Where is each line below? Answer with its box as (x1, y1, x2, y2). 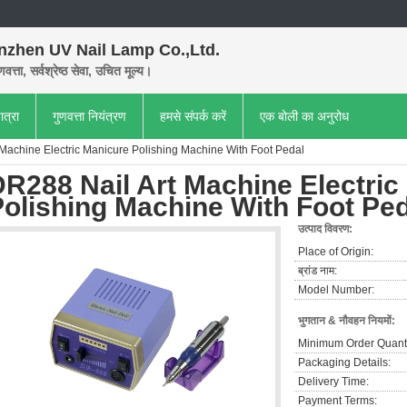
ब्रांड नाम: (298, 264, 337, 277)
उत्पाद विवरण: (298, 223, 352, 235)
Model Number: (298, 283, 374, 296)
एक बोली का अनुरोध (260, 109, 349, 124)
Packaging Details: (298, 356, 391, 369)
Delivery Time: (298, 375, 369, 388)
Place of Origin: (298, 245, 373, 258)
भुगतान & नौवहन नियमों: (298, 314, 395, 327)
